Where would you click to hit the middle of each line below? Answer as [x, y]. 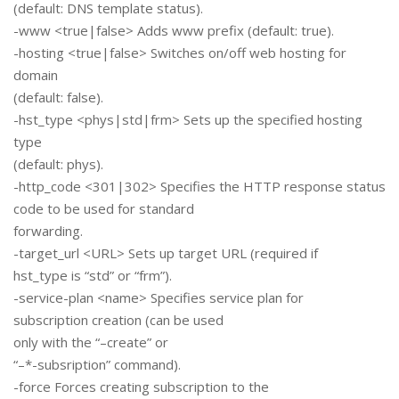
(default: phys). [58, 164]
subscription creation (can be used [118, 320]
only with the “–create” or [91, 342]
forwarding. [48, 231]
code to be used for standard [104, 209]
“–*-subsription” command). [97, 365]
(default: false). [58, 98]
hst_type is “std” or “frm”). [93, 276]
